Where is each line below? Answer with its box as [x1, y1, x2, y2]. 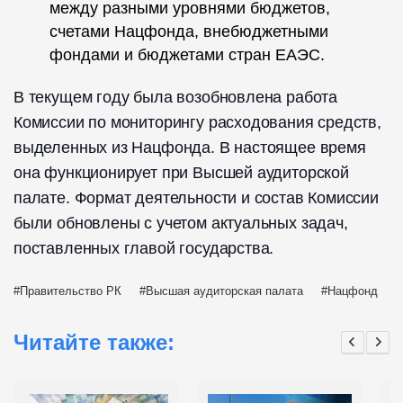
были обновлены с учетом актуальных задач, [13, 214, 348, 233]
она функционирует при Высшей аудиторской [13, 164, 349, 183]
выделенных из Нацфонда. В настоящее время [13, 139, 366, 157]
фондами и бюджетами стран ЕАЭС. [49, 46, 325, 65]
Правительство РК [20, 284, 121, 299]
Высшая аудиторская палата [146, 284, 303, 299]
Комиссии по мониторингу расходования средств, [13, 113, 381, 132]
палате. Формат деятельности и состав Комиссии [13, 189, 379, 208]
